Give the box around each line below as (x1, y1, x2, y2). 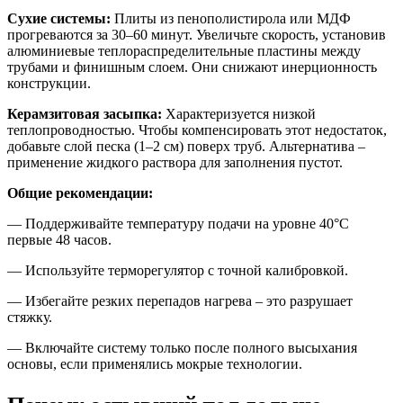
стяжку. (7, 309, 52, 325)
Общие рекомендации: (7, 184, 153, 201)
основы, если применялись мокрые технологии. (7, 355, 302, 372)
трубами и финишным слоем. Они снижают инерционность (7, 58, 377, 75)
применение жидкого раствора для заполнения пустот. (7, 154, 343, 170)
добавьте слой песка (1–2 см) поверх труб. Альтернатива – (7, 138, 365, 154)
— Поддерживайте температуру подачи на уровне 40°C (7, 215, 349, 231)
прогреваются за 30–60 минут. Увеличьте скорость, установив (7, 26, 386, 42)
